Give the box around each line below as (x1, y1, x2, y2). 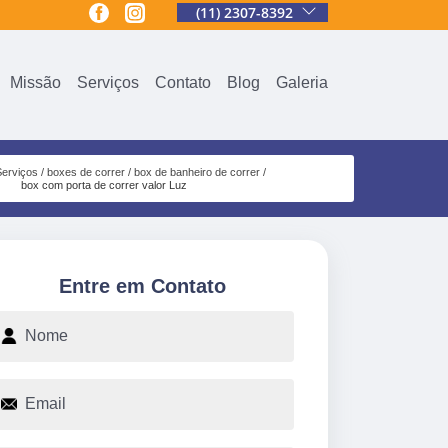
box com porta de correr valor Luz (20, 178, 187, 191)
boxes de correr (46, 165, 125, 178)
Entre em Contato (58, 274, 226, 297)
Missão (10, 73, 61, 91)
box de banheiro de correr (133, 165, 260, 178)
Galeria (276, 73, 328, 91)
